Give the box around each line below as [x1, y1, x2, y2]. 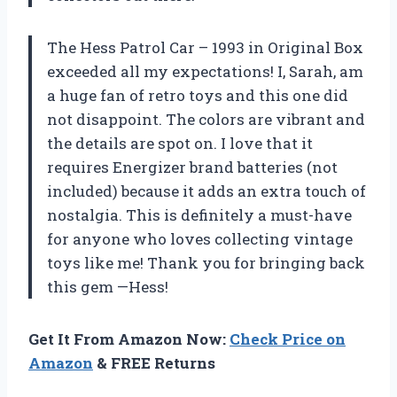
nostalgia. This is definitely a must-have [47, 204, 352, 225]
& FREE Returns [93, 352, 215, 373]
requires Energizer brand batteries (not [47, 156, 338, 177]
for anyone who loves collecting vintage [47, 228, 353, 249]
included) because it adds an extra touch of [47, 180, 366, 201]
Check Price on [230, 328, 346, 349]
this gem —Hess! [47, 276, 168, 297]
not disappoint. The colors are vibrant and [47, 108, 365, 129]
